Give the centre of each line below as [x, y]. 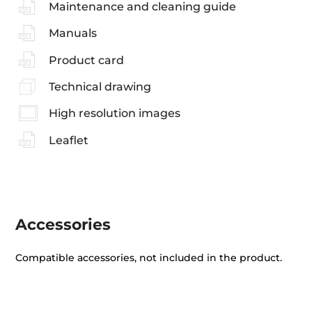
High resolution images [114, 114]
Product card [86, 60]
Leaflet [68, 140]
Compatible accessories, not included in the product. [149, 258]
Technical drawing [100, 87]
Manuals [72, 33]
